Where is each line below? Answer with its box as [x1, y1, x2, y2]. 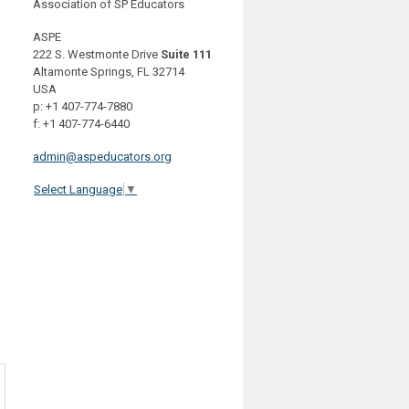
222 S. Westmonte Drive [33, 47, 161, 61]
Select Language [34, 183, 122, 196]
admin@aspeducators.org [33, 150, 172, 163]
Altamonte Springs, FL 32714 [33, 65, 184, 79]
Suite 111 [161, 47, 212, 61]
